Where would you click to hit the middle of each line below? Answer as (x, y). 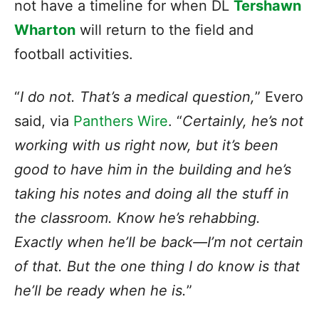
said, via (44, 121)
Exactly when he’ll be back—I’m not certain (159, 242)
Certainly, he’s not (243, 121)
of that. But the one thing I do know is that (157, 267)
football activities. (74, 54)
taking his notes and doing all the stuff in (152, 194)
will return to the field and (164, 30)
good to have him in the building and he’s (153, 170)
